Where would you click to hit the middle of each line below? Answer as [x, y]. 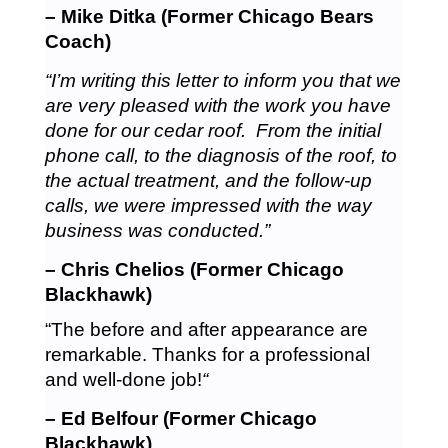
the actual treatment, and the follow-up [208, 180]
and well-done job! [123, 379]
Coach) [77, 41]
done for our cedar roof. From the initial [212, 130]
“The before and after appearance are [206, 329]
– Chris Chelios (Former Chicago [194, 269]
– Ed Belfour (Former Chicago [180, 418]
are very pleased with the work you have [217, 105]
